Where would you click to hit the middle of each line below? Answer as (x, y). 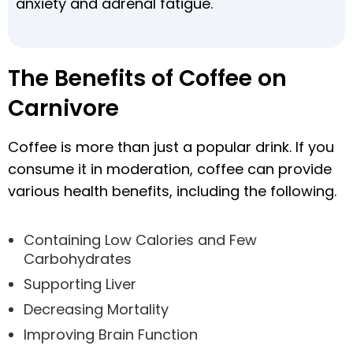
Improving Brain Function (111, 334)
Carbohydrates (78, 258)
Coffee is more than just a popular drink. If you (171, 147)
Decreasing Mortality (96, 309)
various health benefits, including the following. (172, 191)
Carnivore (63, 108)
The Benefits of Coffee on (147, 78)
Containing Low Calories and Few (140, 240)
